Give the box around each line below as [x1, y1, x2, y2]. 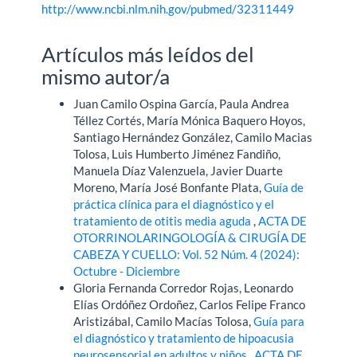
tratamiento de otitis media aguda [73, 214, 254, 229]
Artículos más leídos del [41, 41, 255, 67]
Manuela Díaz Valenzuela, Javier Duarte [73, 163, 284, 178]
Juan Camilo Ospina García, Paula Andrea [73, 96, 290, 112]
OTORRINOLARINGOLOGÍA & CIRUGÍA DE [73, 230, 308, 245]
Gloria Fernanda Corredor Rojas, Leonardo [73, 280, 294, 296]
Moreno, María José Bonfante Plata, [73, 180, 265, 195]
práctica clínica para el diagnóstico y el [73, 197, 275, 212]
